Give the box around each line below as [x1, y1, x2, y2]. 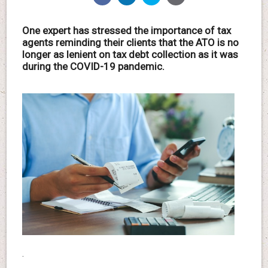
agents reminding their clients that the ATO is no [22, 36, 239, 49]
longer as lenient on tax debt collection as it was [22, 48, 238, 61]
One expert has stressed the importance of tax [22, 25, 231, 37]
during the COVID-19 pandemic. [22, 60, 165, 73]
